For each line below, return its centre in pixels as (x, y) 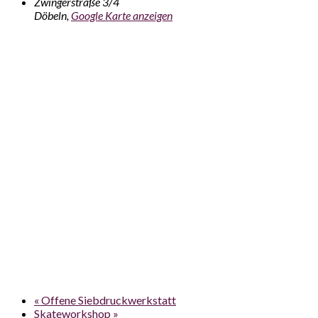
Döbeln (50, 15)
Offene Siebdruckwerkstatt (108, 300)
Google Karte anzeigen (122, 15)
